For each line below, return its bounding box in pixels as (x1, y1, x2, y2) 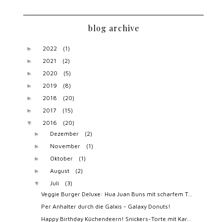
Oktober (50, 155, 73, 163)
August (50, 167, 69, 175)
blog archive (88, 23, 139, 34)
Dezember (50, 130, 79, 138)
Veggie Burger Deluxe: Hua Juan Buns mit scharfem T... (41, 190, 193, 198)
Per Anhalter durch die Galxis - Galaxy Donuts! (41, 203, 171, 211)
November (50, 142, 80, 150)
